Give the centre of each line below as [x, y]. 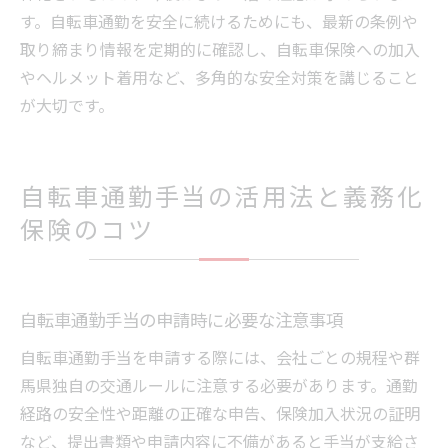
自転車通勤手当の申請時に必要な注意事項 [181, 320]
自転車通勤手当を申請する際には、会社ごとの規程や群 [220, 357]
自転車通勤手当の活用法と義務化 [222, 196]
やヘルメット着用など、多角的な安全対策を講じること [219, 77]
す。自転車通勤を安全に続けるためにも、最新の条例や [219, 21]
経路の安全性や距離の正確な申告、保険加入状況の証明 [220, 413]
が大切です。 [67, 105]
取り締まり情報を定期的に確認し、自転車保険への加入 [220, 49]
